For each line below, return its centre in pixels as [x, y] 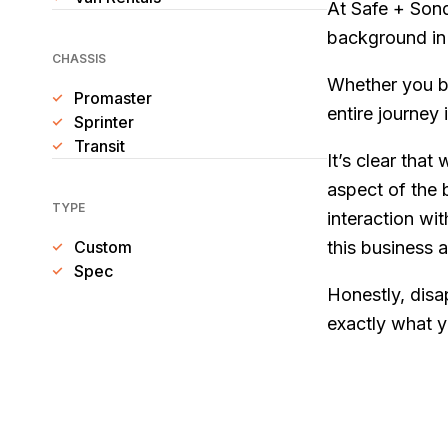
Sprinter [104, 122]
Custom [103, 247]
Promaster [113, 98]
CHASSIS [79, 58]
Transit [99, 146]
